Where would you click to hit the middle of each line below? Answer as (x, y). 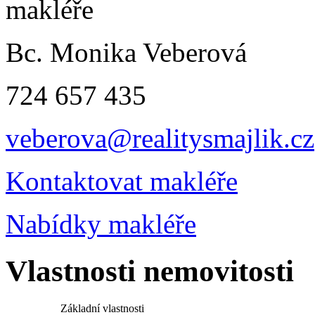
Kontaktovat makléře (122, 181)
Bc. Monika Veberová (126, 52)
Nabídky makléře (101, 224)
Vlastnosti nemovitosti (150, 271)
